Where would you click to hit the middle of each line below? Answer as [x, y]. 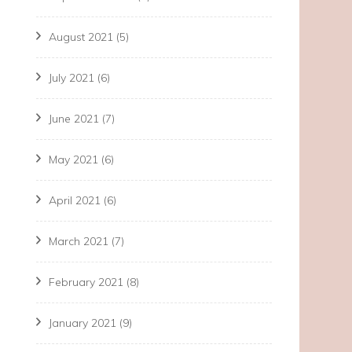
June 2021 [74, 119]
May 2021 [73, 159]
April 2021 [75, 200]
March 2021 [79, 241]
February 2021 [86, 282]
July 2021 [71, 78]
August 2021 [81, 37]
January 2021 [82, 323]
